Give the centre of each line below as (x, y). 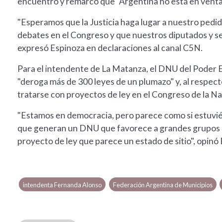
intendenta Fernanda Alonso (62, 185)
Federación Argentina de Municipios (163, 185)
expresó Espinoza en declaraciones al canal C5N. (110, 48)
